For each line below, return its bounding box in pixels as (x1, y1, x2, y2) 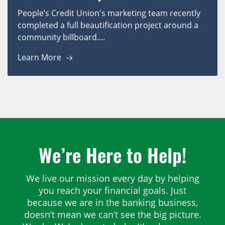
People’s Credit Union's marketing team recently (18, 8, 200, 19)
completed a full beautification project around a (18, 20, 198, 31)
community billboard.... (18, 32, 105, 43)
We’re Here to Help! (39, 141, 186, 169)
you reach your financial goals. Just (39, 184, 186, 197)
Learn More (18, 52, 61, 63)
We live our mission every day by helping (26, 172, 199, 185)
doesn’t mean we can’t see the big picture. (24, 208, 201, 221)
